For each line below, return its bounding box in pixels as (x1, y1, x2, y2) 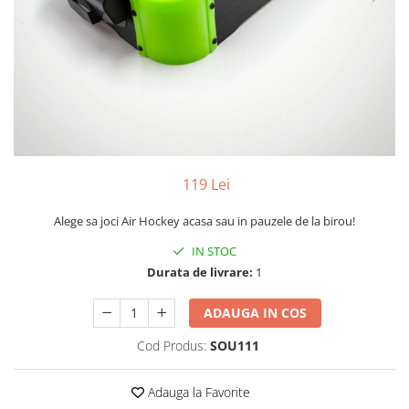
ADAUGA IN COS (204, 304, 308, 321)
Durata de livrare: (147, 264, 253, 280)
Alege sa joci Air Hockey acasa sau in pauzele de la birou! (54, 213, 355, 229)
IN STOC (189, 243, 236, 259)
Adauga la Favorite (144, 383, 250, 401)
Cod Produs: (136, 337, 206, 354)
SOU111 (209, 337, 259, 354)
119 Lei (183, 174, 230, 194)
